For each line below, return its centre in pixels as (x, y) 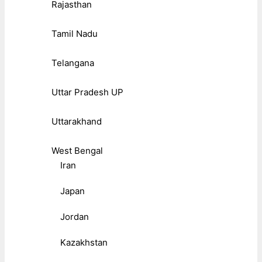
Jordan (75, 216)
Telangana (73, 63)
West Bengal (77, 150)
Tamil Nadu (75, 33)
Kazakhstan (84, 242)
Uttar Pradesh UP (87, 92)
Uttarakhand (77, 121)
